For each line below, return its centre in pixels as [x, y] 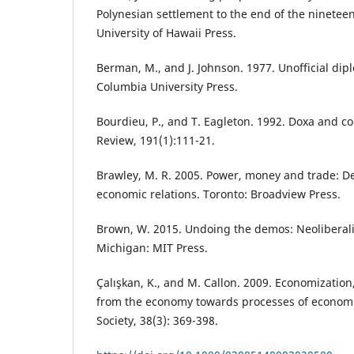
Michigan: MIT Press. [152, 248]
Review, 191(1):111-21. [156, 140]
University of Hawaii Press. [166, 32]
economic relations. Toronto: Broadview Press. [218, 194]
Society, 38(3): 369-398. [157, 321]
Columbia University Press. [167, 86]
